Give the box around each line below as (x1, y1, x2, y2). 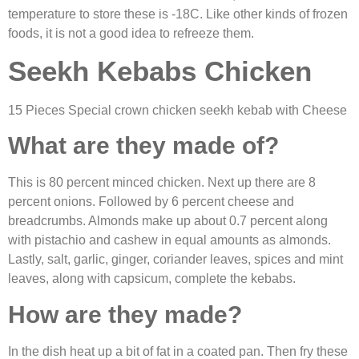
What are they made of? (8, 132, 279, 159)
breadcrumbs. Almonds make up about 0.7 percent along (8, 214, 328, 228)
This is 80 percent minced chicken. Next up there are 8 (8, 175, 316, 190)
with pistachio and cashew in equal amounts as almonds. (8, 233, 331, 248)
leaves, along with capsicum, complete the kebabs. (8, 272, 299, 286)
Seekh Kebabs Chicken (8, 54, 312, 87)
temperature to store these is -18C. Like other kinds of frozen (8, 6, 348, 21)
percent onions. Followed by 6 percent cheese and (8, 195, 294, 209)
